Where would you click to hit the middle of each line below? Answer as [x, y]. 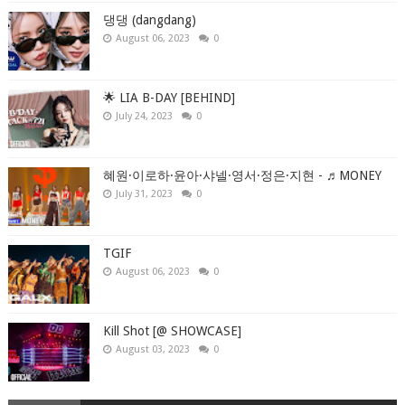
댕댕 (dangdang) [149, 20]
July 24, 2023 [144, 117]
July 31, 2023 [144, 194]
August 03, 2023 [152, 350]
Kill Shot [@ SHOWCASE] [172, 331]
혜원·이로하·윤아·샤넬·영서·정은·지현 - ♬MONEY [242, 176]
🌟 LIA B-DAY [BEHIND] [169, 98]
